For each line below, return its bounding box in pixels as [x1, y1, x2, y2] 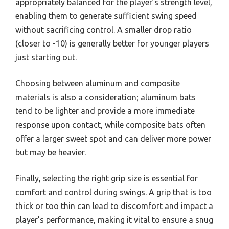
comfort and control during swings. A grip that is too [15, 188, 212, 197]
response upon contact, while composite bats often [15, 120, 205, 130]
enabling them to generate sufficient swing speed [15, 11, 197, 21]
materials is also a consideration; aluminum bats [15, 93, 196, 102]
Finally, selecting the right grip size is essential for [15, 174, 198, 184]
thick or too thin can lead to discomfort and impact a [15, 201, 213, 211]
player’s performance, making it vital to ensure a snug [15, 215, 213, 225]
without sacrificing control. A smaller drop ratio [15, 25, 192, 35]
